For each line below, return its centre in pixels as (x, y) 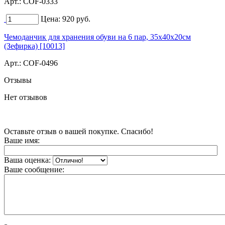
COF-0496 (40, 63)
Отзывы (18, 80)
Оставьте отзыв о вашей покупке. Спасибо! (79, 131)
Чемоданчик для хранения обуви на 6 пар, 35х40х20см (97, 37)
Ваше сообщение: (34, 169)
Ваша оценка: (27, 160)
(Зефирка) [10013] (34, 46)
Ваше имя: (22, 140)
